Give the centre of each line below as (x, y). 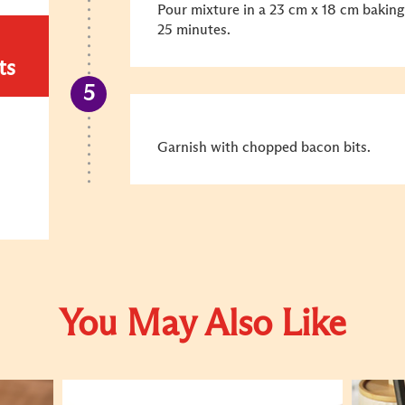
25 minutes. (194, 30)
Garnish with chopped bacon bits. (264, 147)
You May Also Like (202, 325)
